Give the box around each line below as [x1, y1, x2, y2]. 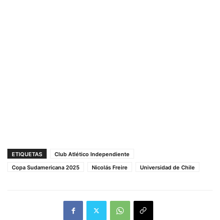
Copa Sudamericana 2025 [12, 164, 80, 171]
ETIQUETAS [12, 150, 42, 158]
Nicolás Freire [92, 164, 128, 171]
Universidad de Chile [140, 164, 195, 171]
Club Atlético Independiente [55, 150, 130, 158]
